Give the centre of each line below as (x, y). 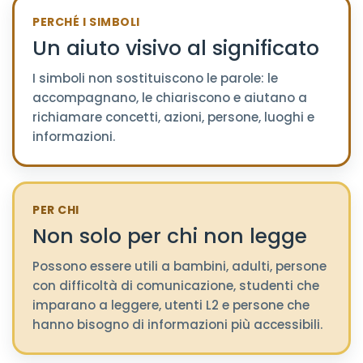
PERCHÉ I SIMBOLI (86, 22)
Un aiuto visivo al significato (176, 48)
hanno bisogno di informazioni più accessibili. (177, 325)
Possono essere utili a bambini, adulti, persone (179, 266)
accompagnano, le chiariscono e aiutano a (170, 98)
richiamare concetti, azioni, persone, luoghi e (173, 117)
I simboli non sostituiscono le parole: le (155, 78)
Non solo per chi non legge (170, 236)
